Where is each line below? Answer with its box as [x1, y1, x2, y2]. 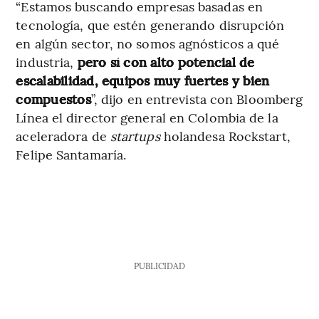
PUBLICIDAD [133, 260, 185, 272]
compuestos [16, 90, 91, 108]
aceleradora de [16, 127, 110, 145]
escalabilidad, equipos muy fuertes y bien [16, 71, 270, 90]
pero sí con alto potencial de [77, 53, 255, 71]
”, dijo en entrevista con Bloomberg [90, 90, 303, 108]
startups [110, 127, 164, 145]
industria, [16, 53, 78, 71]
